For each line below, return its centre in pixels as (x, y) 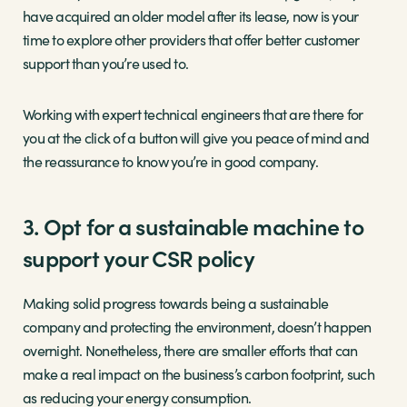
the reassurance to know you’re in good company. (170, 162)
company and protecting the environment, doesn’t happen (197, 327)
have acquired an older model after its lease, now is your (191, 16)
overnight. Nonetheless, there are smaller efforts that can (190, 351)
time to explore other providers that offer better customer (191, 40)
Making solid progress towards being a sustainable (176, 303)
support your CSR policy (139, 258)
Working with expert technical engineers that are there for (193, 114)
